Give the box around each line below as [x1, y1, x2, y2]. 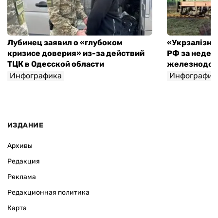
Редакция [7, 157, 40, 166]
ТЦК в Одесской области [7, 59, 104, 69]
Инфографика [10, 71, 62, 80]
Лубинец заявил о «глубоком [7, 37, 123, 47]
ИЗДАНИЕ [7, 121, 43, 130]
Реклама [7, 173, 36, 182]
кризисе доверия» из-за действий [7, 48, 145, 58]
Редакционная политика [7, 188, 90, 197]
